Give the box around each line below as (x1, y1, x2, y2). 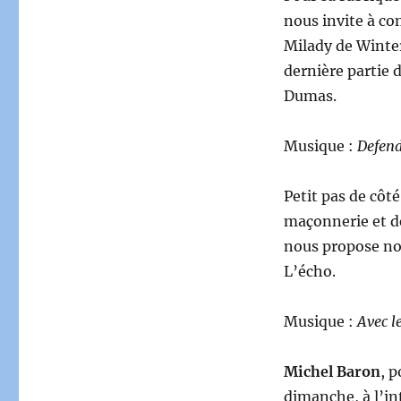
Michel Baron (283, 363, 380, 381)
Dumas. (283, 87, 337, 106)
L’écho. (283, 262, 336, 281)
